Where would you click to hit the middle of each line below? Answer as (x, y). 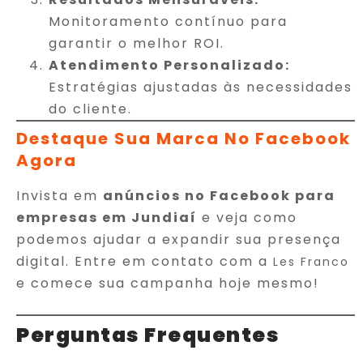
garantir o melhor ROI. (137, 43)
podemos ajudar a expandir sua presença (179, 239)
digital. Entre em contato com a (145, 261)
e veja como (247, 217)
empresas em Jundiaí (107, 217)
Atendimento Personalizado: (169, 65)
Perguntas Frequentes (148, 335)
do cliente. (90, 109)
